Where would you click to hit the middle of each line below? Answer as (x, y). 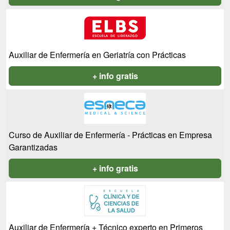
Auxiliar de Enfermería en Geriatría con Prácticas (97, 55)
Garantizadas (33, 147)
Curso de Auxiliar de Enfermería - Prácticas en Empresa (110, 135)
